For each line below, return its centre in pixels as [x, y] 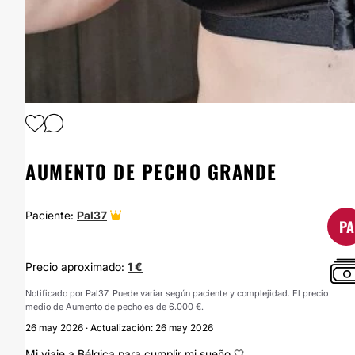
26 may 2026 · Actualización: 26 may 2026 [119, 328]
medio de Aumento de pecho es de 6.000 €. [115, 307]
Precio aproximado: [76, 267]
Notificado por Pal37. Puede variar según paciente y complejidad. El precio [177, 293]
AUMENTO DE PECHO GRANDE [151, 171]
